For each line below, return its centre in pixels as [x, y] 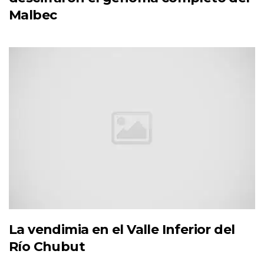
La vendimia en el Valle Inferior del [122, 230]
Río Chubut [47, 247]
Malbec [33, 15]
